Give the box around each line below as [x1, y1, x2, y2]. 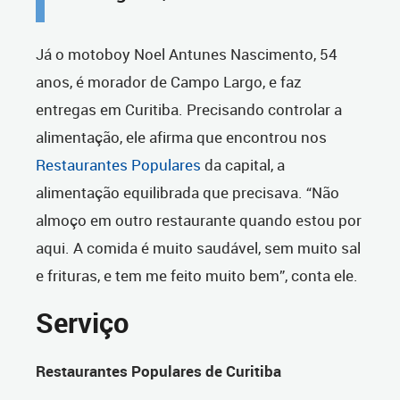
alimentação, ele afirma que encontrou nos [36, 127, 327, 148]
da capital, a [201, 154, 285, 176]
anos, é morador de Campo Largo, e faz [36, 71, 302, 93]
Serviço [36, 304, 129, 342]
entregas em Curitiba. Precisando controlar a [36, 99, 342, 121]
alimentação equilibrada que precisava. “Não [36, 182, 339, 204]
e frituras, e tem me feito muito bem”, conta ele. [36, 265, 358, 287]
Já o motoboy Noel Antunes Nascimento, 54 [36, 44, 337, 65]
